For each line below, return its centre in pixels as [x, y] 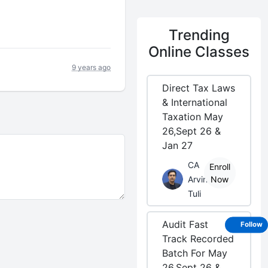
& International [195, 102]
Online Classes [199, 52]
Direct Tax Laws [199, 88]
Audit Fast [185, 224]
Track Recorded [198, 239]
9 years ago [92, 67]
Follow [252, 225]
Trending [199, 35]
